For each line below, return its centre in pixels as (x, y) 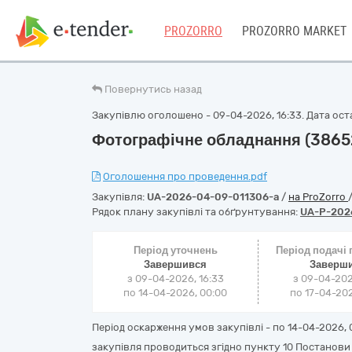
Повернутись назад (153, 89)
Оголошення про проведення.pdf (185, 176)
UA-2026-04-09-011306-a (213, 197)
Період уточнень (175, 250)
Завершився (176, 264)
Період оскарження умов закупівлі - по (190, 327)
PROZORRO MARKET (294, 31)
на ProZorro (318, 197)
